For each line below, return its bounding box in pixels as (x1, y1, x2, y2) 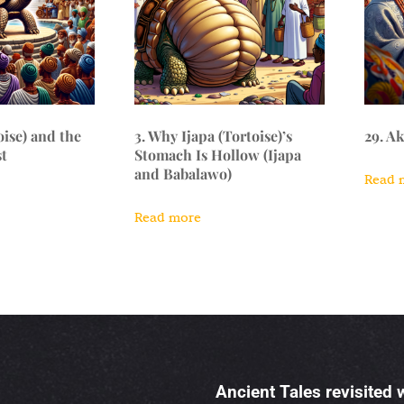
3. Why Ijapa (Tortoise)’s (134, 126, 293, 146)
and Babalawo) (134, 164, 233, 184)
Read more (134, 209, 202, 226)
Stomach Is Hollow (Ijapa (134, 145, 302, 165)
